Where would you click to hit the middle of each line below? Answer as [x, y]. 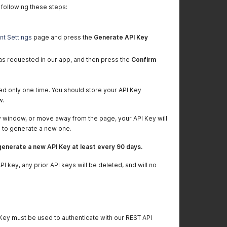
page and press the [63, 37]
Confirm [144, 60]
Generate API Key [121, 37]
